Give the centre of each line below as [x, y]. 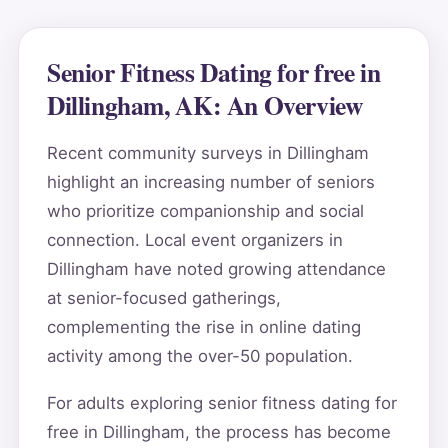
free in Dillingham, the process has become [218, 432]
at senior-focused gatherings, [163, 297]
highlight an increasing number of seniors [210, 181]
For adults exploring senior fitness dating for [221, 403]
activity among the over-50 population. [199, 355]
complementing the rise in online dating [203, 326]
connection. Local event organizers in [194, 239]
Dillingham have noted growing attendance [216, 268]
